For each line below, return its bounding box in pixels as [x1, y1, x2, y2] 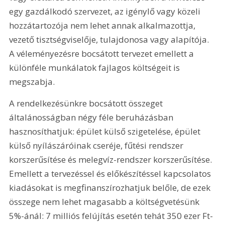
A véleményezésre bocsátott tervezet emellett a [9, 47, 196, 59]
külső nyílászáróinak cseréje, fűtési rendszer [9, 139, 186, 151]
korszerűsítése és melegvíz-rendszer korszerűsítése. [9, 153, 214, 165]
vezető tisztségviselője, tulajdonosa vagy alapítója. [9, 33, 211, 45]
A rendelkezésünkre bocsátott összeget [9, 97, 165, 109]
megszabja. [9, 75, 55, 87]
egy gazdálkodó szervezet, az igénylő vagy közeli [9, 5, 203, 17]
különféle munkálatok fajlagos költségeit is [9, 61, 182, 73]
